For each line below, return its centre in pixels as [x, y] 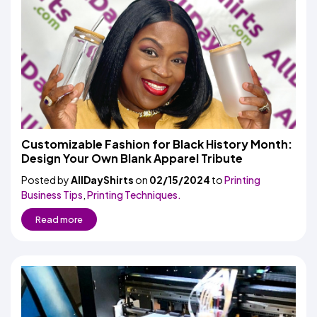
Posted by [46, 180]
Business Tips [52, 195]
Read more [59, 219]
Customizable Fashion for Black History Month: [157, 144]
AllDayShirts [102, 180]
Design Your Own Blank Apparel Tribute [132, 158]
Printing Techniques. [134, 195]
